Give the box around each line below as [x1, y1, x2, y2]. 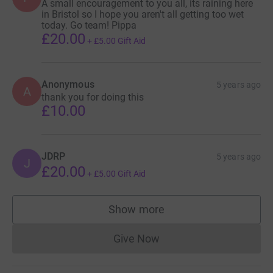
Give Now [113, 232, 160, 245]
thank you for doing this [41, 91, 144, 103]
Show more [108, 202, 165, 216]
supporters [136, 208, 190, 222]
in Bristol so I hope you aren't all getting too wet [41, 8, 244, 20]
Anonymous [41, 78, 94, 90]
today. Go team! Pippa [41, 19, 136, 31]
